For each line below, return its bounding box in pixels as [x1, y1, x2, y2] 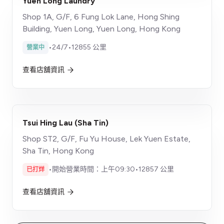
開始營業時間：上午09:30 [52, 164, 135, 173]
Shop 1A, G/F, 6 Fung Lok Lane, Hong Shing [22, 11, 179, 21]
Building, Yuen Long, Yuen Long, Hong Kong [22, 23, 180, 33]
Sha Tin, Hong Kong [22, 145, 94, 155]
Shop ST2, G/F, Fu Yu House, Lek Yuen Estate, [22, 133, 190, 143]
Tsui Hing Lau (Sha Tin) [22, 117, 108, 127]
